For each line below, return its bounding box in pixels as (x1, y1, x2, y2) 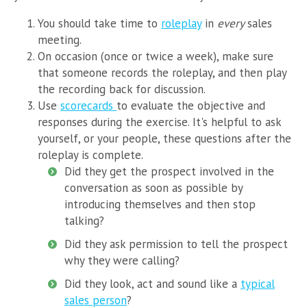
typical (241, 276, 275, 292)
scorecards (60, 98, 116, 114)
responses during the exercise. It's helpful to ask (38, 114, 281, 130)
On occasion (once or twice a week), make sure (38, 49, 273, 64)
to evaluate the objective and (116, 98, 265, 114)
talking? (64, 213, 104, 229)
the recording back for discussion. (38, 82, 206, 97)
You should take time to (38, 16, 161, 32)
